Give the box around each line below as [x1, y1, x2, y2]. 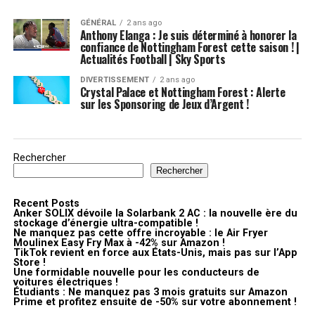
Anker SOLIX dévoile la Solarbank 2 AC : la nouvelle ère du [13, 207, 297, 219]
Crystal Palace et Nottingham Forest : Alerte [79, 83, 285, 101]
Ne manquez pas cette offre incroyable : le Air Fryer [13, 226, 268, 239]
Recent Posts [13, 197, 79, 210]
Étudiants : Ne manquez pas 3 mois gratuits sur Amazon [13, 285, 288, 298]
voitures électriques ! [13, 276, 118, 288]
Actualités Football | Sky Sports [79, 50, 226, 67]
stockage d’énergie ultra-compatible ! [13, 217, 198, 229]
